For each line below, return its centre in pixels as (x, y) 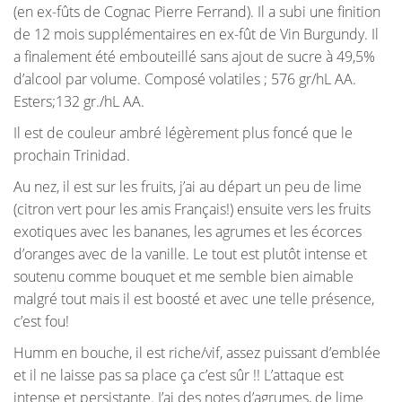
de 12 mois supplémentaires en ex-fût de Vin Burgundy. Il (196, 35)
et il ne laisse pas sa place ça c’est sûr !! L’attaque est (179, 376)
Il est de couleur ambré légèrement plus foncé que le (183, 133)
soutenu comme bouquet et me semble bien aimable (184, 277)
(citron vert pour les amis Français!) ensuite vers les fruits (192, 210)
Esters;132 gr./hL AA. (79, 102)
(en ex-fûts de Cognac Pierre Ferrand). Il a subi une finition (197, 12)
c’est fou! (41, 322)
